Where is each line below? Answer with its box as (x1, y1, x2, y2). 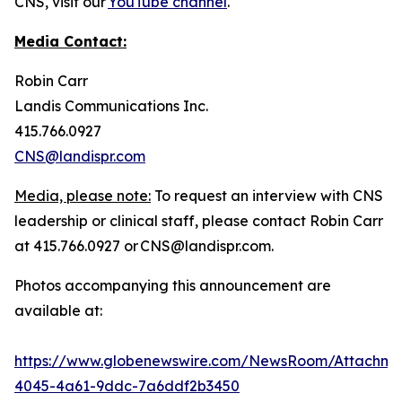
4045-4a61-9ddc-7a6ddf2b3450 (14, 376, 240, 395)
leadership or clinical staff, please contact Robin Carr (14, 211, 383, 230)
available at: (14, 301, 102, 319)
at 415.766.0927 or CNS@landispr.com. (14, 236, 274, 255)
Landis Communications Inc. (14, 96, 208, 115)
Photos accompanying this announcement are (14, 275, 331, 294)
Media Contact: (14, 31, 127, 50)
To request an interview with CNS (151, 186, 383, 205)
